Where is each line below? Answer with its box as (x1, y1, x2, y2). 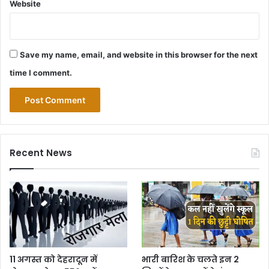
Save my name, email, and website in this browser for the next (20, 50, 258, 59)
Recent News (10, 147, 72, 159)
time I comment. (10, 68, 72, 77)
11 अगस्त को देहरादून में (10, 253, 97, 266)
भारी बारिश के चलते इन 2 (142, 253, 240, 266)
